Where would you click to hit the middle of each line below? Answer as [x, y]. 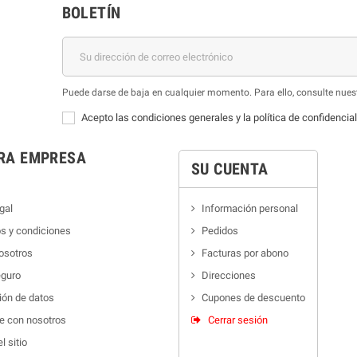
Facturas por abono [245, 253]
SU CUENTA [230, 169]
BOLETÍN [91, 13]
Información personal [250, 208]
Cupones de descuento [253, 298]
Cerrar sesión [238, 320]
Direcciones [229, 275]
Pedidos [220, 231]
